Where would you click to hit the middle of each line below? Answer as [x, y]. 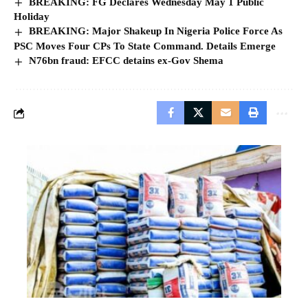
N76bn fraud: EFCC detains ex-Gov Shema [126, 60]
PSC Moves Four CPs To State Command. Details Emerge [145, 46]
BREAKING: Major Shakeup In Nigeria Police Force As [156, 31]
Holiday [32, 17]
